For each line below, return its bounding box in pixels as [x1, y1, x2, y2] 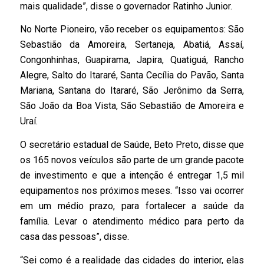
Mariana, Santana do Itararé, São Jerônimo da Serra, [19, 85, 245, 97]
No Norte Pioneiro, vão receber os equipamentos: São [19, 24, 245, 35]
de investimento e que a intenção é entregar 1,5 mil [19, 169, 245, 181]
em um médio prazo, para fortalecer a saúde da [19, 200, 245, 212]
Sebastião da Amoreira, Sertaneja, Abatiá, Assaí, [19, 39, 245, 51]
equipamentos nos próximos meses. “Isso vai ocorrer [19, 184, 245, 196]
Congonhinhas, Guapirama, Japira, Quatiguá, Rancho [19, 54, 245, 66]
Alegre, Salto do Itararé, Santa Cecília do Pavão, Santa [19, 70, 245, 81]
